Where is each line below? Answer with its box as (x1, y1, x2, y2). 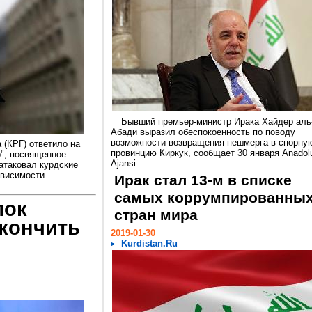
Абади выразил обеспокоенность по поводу (111, 127, 295, 137)
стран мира (114, 207, 198, 224)
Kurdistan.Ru (121, 238, 178, 249)
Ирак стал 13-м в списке (114, 172, 292, 189)
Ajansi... (111, 158, 144, 169)
